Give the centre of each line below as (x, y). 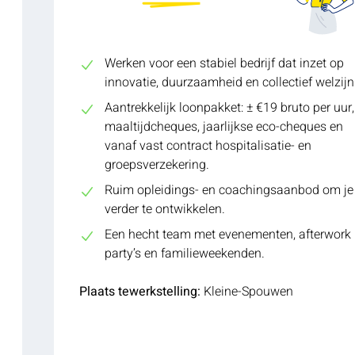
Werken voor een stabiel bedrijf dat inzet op (224, 64)
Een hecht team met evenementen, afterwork (228, 235)
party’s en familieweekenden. (185, 254)
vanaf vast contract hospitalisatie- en (208, 146)
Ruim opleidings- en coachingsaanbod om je (229, 191)
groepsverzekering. (157, 165)
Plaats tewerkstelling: (140, 292)
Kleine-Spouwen (247, 292)
